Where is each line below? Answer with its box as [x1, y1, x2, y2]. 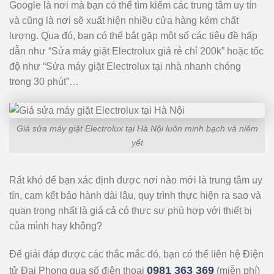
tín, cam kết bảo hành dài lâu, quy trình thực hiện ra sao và [9, 190, 261, 201]
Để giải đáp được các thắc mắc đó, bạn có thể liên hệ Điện [9, 249, 264, 260]
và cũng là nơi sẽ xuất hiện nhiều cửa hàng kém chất [9, 15, 239, 26]
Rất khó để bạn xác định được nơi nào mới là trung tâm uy [9, 175, 262, 186]
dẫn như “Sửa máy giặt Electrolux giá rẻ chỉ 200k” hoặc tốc [9, 45, 264, 56]
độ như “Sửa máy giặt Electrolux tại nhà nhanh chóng [9, 61, 241, 72]
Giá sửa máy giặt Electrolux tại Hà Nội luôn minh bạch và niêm [16, 123, 258, 133]
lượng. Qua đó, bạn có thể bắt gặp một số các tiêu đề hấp [9, 30, 257, 41]
